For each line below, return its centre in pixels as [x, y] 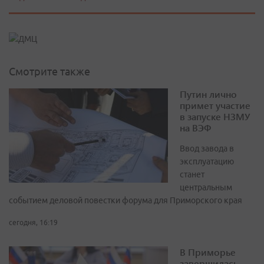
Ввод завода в [207, 149]
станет [192, 175]
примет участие [215, 105]
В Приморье [208, 252]
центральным [206, 188]
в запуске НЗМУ [215, 117]
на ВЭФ [195, 128]
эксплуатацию [207, 162]
